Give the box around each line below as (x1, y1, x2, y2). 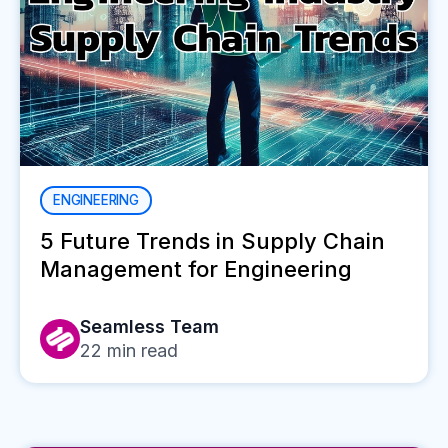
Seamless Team (80, 315, 219, 337)
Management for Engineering (40, 255, 352, 282)
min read (102, 339, 178, 361)
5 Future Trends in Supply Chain (40, 227, 385, 254)
